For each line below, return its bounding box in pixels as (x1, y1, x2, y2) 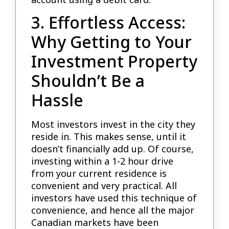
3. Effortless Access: (31, 11, 186, 34)
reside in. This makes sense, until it (31, 130, 187, 143)
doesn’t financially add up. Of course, (31, 143, 194, 155)
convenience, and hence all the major (31, 204, 195, 217)
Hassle (31, 89, 84, 111)
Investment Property (31, 50, 198, 73)
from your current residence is (31, 167, 167, 180)
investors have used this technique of (31, 192, 197, 204)
